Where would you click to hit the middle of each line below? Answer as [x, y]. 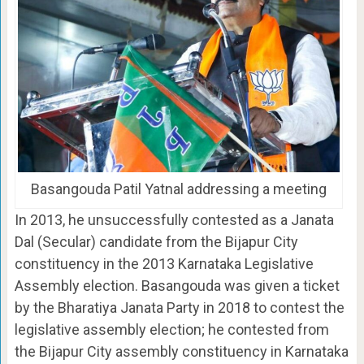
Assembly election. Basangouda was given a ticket [177, 285]
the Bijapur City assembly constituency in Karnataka [181, 351]
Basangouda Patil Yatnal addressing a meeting [178, 188]
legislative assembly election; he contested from [171, 329]
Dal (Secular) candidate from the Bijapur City [156, 241]
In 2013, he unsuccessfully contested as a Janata [174, 219]
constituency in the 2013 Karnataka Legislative [164, 263]
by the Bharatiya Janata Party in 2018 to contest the [179, 307]
